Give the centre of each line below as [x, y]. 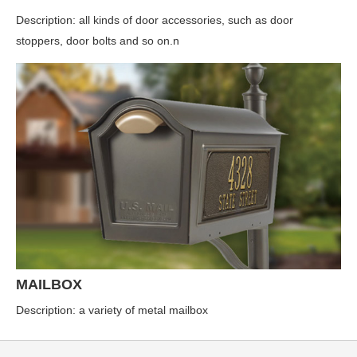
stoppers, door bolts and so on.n [98, 40]
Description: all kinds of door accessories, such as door [155, 20]
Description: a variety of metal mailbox [112, 310]
